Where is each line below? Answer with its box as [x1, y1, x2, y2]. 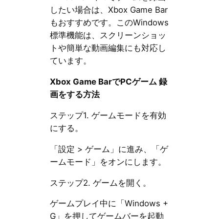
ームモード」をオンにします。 [49, 156, 166, 167]
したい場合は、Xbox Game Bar [49, 5, 168, 15]
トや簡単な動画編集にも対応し [49, 43, 166, 53]
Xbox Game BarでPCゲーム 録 [49, 77, 167, 87]
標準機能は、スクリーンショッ [49, 30, 166, 41]
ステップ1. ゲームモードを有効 [49, 110, 166, 120]
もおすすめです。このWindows [49, 18, 169, 28]
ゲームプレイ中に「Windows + [49, 198, 168, 209]
